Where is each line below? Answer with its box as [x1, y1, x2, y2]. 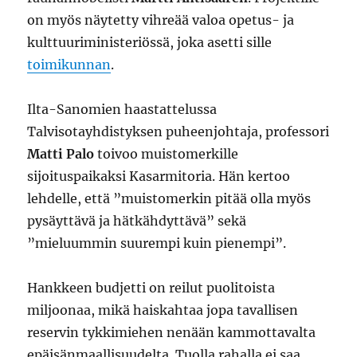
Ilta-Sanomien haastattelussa [27, 101, 218, 117]
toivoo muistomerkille [94, 146, 239, 162]
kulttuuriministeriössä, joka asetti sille [27, 34, 273, 50]
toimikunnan [27, 57, 112, 73]
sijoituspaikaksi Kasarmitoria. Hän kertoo [27, 168, 291, 184]
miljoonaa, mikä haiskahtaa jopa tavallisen [27, 302, 299, 318]
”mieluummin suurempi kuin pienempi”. [27, 235, 287, 251]
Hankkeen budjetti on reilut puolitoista [27, 280, 276, 296]
